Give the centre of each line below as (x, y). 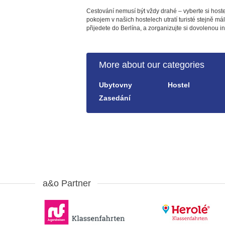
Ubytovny (116, 85)
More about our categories (152, 65)
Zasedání (115, 98)
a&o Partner (67, 183)
